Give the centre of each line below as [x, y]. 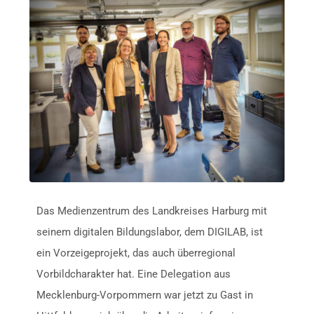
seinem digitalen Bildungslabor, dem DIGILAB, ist [150, 232]
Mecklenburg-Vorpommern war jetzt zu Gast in [145, 295]
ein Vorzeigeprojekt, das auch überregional [136, 253]
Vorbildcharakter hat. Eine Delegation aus [134, 274]
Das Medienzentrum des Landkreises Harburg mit [152, 211]
